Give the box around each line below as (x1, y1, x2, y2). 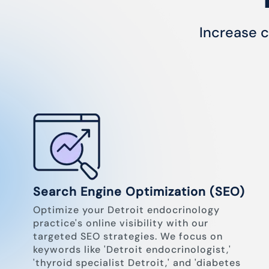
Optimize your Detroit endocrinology (33, 204, 220, 216)
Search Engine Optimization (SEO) (33, 184, 245, 199)
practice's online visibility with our (33, 217, 208, 229)
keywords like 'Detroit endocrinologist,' (33, 243, 231, 256)
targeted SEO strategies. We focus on (33, 230, 223, 243)
